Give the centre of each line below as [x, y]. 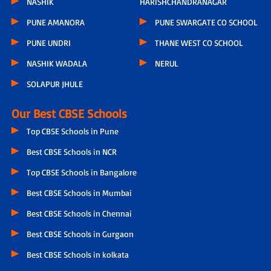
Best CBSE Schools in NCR [71, 152]
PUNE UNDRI [48, 43]
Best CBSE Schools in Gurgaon [80, 234]
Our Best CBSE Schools [69, 114]
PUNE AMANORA [55, 22]
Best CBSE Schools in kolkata [77, 255]
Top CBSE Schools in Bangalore [81, 172]
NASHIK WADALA [57, 64]
